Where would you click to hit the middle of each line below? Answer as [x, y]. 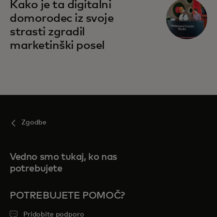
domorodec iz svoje [62, 19]
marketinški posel [57, 46]
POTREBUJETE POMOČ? [67, 196]
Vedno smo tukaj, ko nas [63, 157]
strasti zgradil [47, 32]
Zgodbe [34, 123]
